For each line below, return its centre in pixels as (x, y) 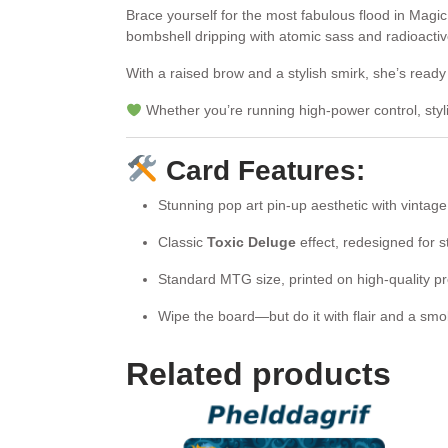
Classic (182, 242)
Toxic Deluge (251, 242)
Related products (258, 374)
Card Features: (261, 171)
